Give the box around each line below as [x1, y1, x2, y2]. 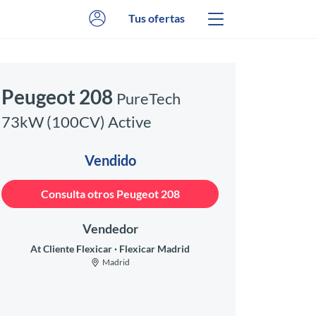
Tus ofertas [128, 11, 185, 25]
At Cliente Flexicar [30, 243, 114, 255]
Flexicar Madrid [119, 243, 190, 255]
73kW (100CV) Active [1, 112, 152, 131]
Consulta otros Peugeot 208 [40, 187, 180, 200]
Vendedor [82, 221, 138, 236]
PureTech [116, 89, 181, 108]
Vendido [84, 152, 136, 169]
